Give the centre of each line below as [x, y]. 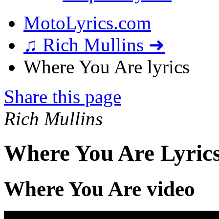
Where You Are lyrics [107, 67]
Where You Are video [99, 189]
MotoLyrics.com [87, 23]
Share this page [63, 97]
